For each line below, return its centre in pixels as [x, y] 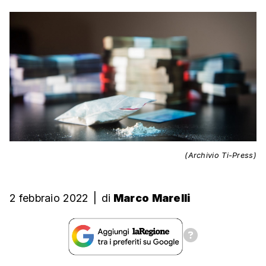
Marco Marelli [152, 198]
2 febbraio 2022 [49, 198]
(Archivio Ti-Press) [221, 156]
